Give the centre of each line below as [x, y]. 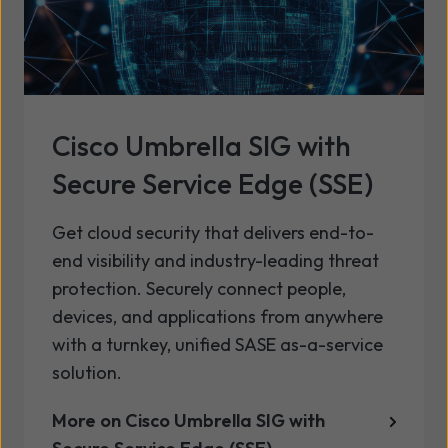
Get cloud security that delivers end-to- [213, 232]
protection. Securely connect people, [199, 288]
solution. [87, 372]
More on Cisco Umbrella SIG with [188, 420]
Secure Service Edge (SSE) [212, 183]
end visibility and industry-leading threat [215, 260]
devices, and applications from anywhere [217, 316]
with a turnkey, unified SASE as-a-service [217, 344]
